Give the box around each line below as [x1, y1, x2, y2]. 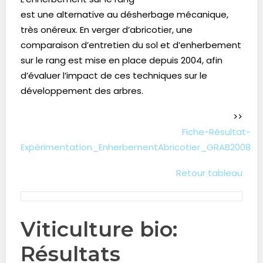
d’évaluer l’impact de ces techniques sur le [21, 69, 207, 82]
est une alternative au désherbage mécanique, [21, 8, 228, 21]
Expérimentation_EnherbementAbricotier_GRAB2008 [21, 141, 251, 153]
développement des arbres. [21, 85, 143, 97]
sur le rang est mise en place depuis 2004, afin [21, 54, 222, 66]
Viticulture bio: [21, 217, 177, 242]
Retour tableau [176, 167, 242, 179]
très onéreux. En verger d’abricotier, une [21, 23, 193, 36]
